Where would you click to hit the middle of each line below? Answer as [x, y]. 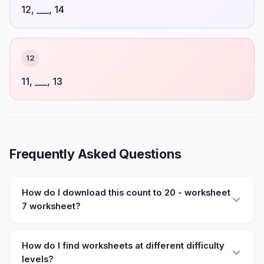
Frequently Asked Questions [95, 154]
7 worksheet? [51, 206]
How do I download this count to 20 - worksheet [126, 193]
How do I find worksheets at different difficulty [123, 246]
